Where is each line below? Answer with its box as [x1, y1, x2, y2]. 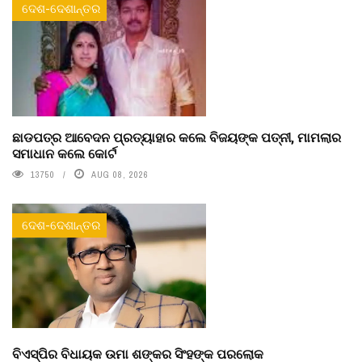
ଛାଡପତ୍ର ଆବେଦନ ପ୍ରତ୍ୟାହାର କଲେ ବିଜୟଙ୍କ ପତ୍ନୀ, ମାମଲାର [12, 128, 341, 145]
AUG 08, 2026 [91, 168, 149, 180]
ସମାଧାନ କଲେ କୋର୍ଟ [12, 144, 116, 162]
